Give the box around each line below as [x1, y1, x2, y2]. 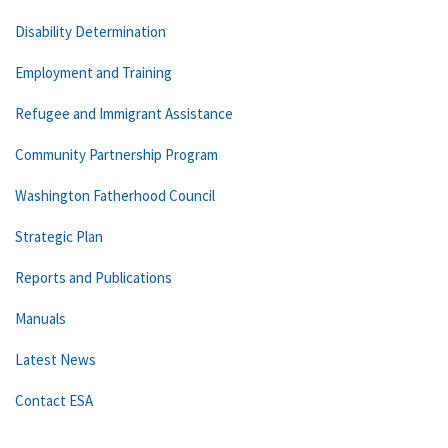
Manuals [15, 309, 66, 328]
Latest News [15, 350, 96, 369]
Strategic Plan [15, 227, 103, 246]
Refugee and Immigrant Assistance [15, 104, 233, 123]
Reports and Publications [15, 268, 172, 287]
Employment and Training [15, 63, 172, 82]
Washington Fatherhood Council [15, 186, 215, 205]
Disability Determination [15, 22, 166, 41]
